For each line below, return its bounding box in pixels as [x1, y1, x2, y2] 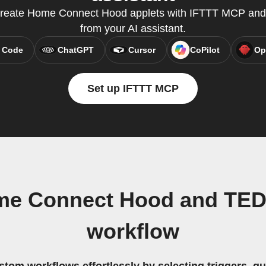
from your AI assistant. [80, 23, 186, 35]
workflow [87, 220, 179, 244]
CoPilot [189, 45, 220, 55]
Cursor [128, 45, 156, 55]
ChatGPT [57, 45, 94, 55]
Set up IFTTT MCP [87, 83, 179, 95]
